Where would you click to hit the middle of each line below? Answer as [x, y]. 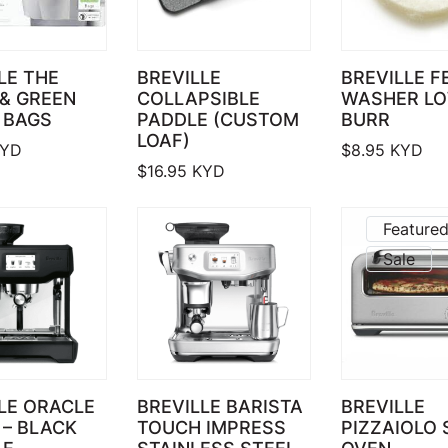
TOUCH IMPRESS [212, 427]
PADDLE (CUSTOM [218, 119]
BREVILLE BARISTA [220, 406]
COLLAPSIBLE [199, 98]
